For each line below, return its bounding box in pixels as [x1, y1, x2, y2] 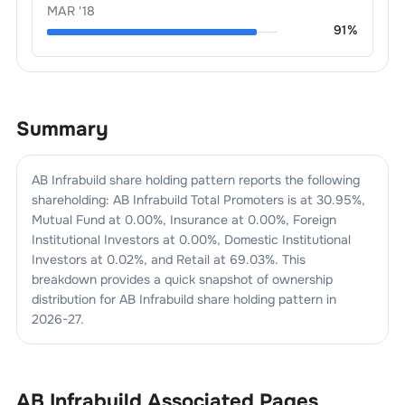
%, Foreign [275, 212, 336, 228]
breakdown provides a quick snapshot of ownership [31, 271, 333, 287]
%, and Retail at [133, 251, 230, 268]
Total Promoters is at [186, 192, 313, 208]
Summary [15, 117, 108, 142]
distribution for [31, 291, 116, 307]
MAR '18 [46, 3, 96, 19]
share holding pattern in [193, 291, 336, 307]
